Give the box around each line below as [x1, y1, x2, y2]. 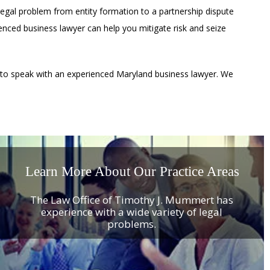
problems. [107, 216, 157, 231]
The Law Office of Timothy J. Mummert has [30, 192, 234, 207]
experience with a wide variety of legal [41, 204, 223, 219]
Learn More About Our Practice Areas [25, 163, 239, 179]
